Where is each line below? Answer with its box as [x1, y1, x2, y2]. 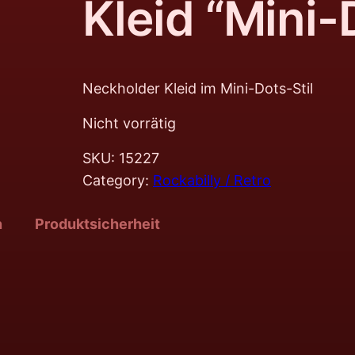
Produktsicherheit [35, 216, 160, 233]
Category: [82, 172, 153, 189]
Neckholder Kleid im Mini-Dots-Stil [82, 80, 313, 97]
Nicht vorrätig [82, 115, 176, 132]
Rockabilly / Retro [153, 172, 271, 189]
